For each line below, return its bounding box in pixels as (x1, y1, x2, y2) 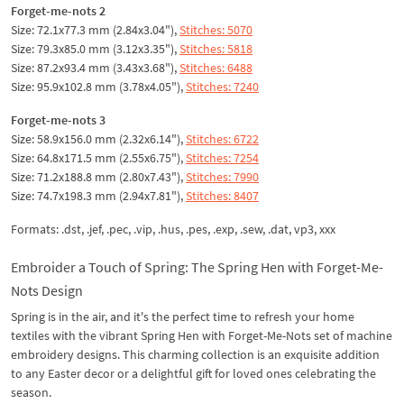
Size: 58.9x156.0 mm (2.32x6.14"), (11, 130, 186, 147)
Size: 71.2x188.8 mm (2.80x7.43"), (11, 168, 186, 185)
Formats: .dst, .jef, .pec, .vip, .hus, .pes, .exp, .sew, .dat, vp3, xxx (11, 220, 335, 237)
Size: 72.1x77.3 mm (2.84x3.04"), (11, 21, 179, 38)
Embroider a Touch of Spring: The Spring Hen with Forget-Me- (11, 257, 383, 276)
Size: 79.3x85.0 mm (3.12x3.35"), (11, 40, 179, 57)
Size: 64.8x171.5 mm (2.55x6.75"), (11, 149, 186, 166)
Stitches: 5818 (179, 40, 252, 57)
